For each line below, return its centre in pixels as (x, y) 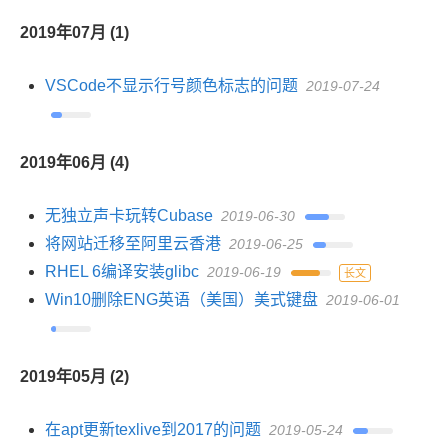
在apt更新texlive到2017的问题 (153, 429)
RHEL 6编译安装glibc (122, 271)
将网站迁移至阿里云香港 (133, 243)
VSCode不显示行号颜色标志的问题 (171, 85)
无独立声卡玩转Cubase (129, 215)
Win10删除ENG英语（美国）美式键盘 (181, 299)
